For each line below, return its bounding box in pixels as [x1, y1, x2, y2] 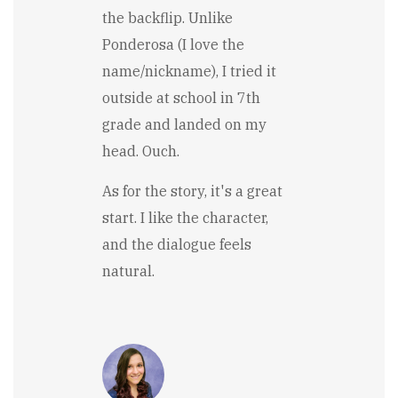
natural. [102, 261, 155, 280]
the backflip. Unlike [102, 8, 233, 27]
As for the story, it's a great [102, 181, 283, 200]
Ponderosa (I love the [102, 35, 244, 53]
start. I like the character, [102, 208, 268, 227]
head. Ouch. [102, 141, 179, 160]
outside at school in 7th [102, 88, 260, 107]
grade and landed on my [102, 115, 267, 133]
